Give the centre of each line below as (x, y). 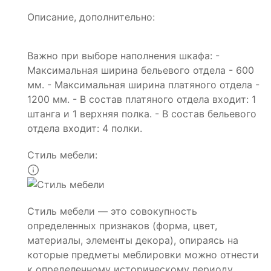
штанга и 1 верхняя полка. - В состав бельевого (142, 113)
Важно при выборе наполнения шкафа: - (123, 55)
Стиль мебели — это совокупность (112, 211)
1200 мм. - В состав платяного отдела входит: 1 (142, 99)
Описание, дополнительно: (91, 17)
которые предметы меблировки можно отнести (143, 255)
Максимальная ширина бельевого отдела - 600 (141, 70)
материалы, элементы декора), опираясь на (133, 240)
